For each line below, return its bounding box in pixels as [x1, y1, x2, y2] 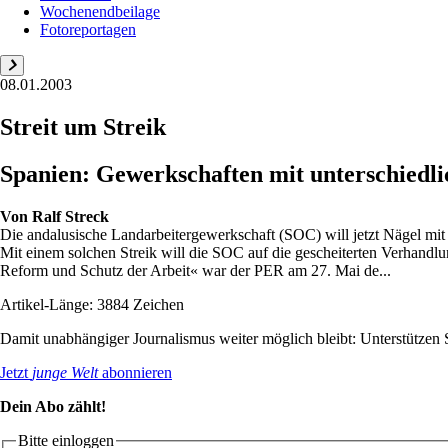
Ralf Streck [32, 207, 109, 225]
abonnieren [98, 363, 172, 381]
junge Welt [32, 363, 98, 381]
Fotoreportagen [40, 20, 136, 38]
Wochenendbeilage [40, 2, 160, 20]
